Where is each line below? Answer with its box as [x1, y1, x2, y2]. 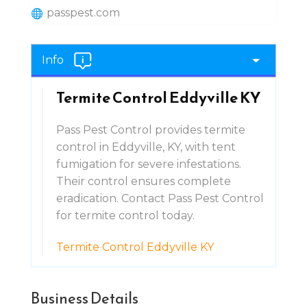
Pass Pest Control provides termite [56, 123, 245, 136]
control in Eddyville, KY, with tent [56, 140, 236, 153]
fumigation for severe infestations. [56, 157, 241, 171]
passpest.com [46, 6, 120, 19]
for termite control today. [56, 208, 195, 222]
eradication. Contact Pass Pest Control [56, 191, 264, 205]
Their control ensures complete [56, 174, 231, 188]
